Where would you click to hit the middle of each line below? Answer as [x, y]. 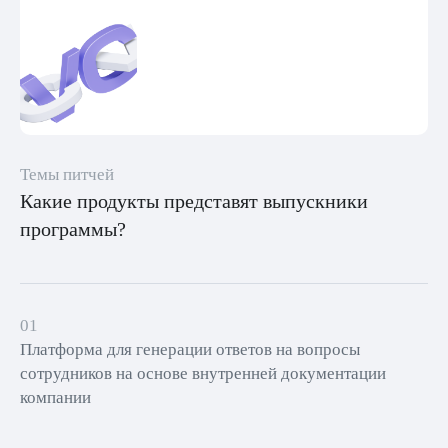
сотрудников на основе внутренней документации [203, 373]
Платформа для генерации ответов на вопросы [190, 349]
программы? [73, 229]
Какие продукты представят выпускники [194, 201]
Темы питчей [67, 174]
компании [55, 397]
